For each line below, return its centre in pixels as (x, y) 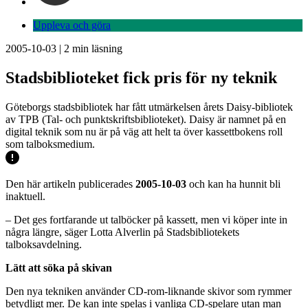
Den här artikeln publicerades (70, 184)
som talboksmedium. (50, 144)
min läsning (96, 48)
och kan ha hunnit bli (233, 184)
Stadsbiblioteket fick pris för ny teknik (141, 77)
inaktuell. (25, 196)
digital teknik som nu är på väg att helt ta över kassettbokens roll (144, 131)
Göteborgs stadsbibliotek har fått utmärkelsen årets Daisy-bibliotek (149, 107)
